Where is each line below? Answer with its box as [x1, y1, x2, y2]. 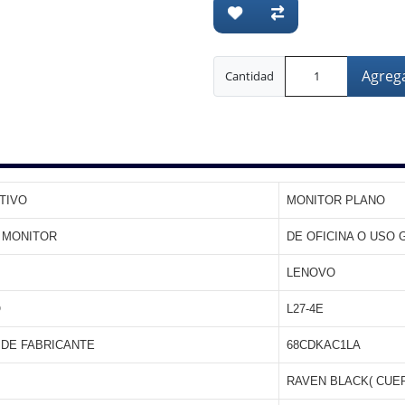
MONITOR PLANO [287, 193, 385, 207]
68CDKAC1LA [287, 338, 361, 352]
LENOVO [287, 266, 335, 279]
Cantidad [225, 68, 274, 84]
